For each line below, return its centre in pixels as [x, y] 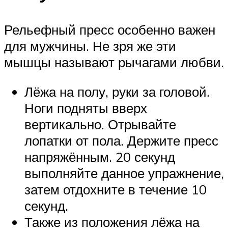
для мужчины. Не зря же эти [90, 46]
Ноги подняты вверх [86, 108]
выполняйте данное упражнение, [124, 173]
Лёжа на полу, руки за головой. [117, 92]
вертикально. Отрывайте [100, 124]
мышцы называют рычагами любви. [114, 62]
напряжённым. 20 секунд [100, 157]
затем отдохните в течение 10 [116, 189]
